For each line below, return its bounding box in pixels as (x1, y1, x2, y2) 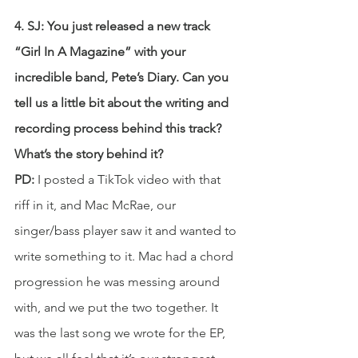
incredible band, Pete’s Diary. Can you (14, 69, 232, 85)
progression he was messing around (14, 273, 223, 289)
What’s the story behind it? (14, 145, 163, 161)
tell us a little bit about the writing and (14, 94, 232, 110)
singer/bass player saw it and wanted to (14, 222, 240, 238)
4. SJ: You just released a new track (14, 18, 213, 34)
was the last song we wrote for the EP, (14, 324, 229, 340)
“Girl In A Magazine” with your (14, 43, 189, 59)
